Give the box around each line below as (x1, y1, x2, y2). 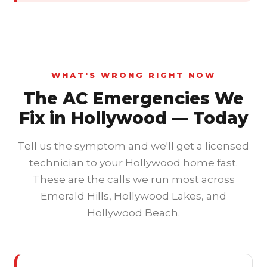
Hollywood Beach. (87, 207, 180, 219)
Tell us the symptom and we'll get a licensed (18, 140, 249, 152)
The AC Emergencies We (23, 88, 244, 108)
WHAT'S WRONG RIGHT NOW (51, 70, 216, 80)
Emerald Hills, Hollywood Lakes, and (41, 190, 226, 202)
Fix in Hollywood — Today (19, 108, 248, 128)
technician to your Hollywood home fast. (29, 157, 238, 169)
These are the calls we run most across (32, 173, 235, 185)
